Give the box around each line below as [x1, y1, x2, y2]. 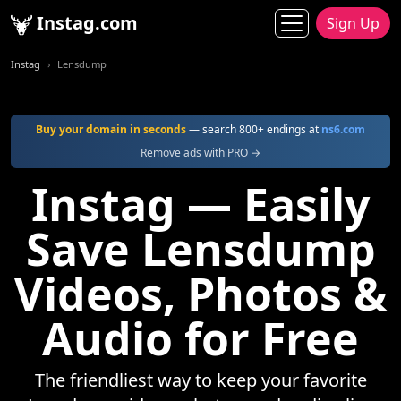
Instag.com [32, 11, 138, 35]
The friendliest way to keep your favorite [34, 368, 367, 392]
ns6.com [321, 122, 365, 137]
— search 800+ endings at [186, 122, 321, 137]
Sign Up [327, 13, 380, 33]
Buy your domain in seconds [36, 122, 186, 137]
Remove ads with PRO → [141, 145, 260, 160]
